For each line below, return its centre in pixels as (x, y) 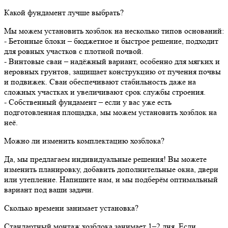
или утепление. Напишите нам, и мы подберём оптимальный (111, 179)
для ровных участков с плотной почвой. (74, 51)
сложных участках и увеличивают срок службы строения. (105, 92)
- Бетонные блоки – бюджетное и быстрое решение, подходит (111, 41)
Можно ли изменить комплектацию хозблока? (84, 140)
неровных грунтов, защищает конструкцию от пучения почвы (112, 71)
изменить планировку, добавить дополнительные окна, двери (111, 169)
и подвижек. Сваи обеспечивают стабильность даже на (100, 81)
